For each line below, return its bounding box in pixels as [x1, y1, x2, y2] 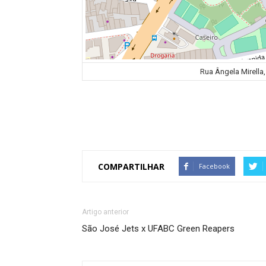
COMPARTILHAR [98, 160, 164, 172]
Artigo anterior [82, 208, 129, 216]
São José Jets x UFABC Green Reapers [82, 223, 235, 234]
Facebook [199, 161, 230, 170]
